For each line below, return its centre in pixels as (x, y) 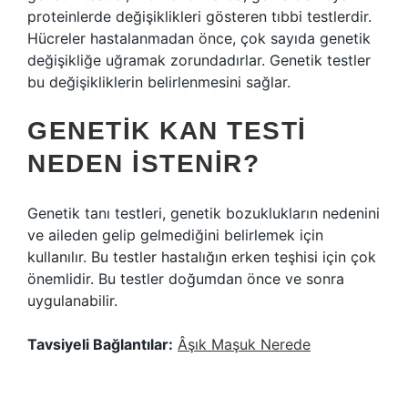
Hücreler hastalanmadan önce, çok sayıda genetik (199, 38)
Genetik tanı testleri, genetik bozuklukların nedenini (204, 213)
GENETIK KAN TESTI (167, 131)
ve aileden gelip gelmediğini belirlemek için (175, 235)
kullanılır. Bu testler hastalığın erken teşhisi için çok (202, 257)
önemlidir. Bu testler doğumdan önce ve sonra (186, 279)
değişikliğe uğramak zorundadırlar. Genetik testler (199, 60)
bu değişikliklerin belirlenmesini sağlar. (159, 82)
